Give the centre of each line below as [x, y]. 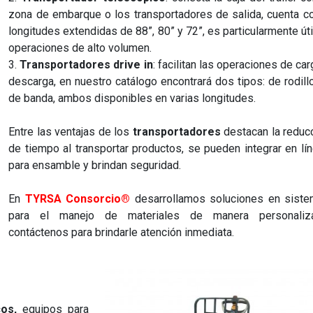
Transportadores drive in [86, 65]
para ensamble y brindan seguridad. [95, 165]
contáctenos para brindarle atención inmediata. [122, 232]
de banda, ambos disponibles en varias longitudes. [132, 98]
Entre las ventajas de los [71, 132]
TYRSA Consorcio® [78, 199]
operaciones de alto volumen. [80, 48]
